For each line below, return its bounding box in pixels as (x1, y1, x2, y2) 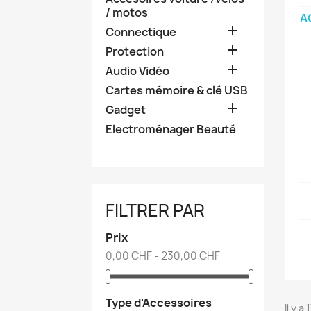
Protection (106, 44, 164, 59)
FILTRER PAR (106, 199, 205, 222)
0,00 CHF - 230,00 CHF (106, 249, 220, 263)
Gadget (106, 102, 146, 117)
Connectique (106, 24, 176, 40)
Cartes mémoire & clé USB (106, 83, 248, 98)
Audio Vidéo (106, 63, 169, 78)
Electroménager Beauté (106, 121, 236, 137)
